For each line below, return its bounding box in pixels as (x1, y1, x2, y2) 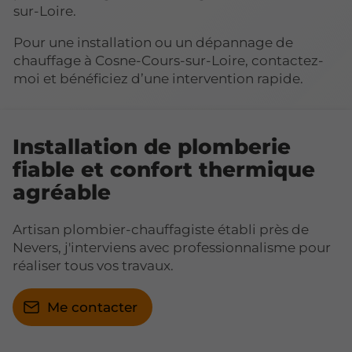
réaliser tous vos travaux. (13, 258, 174, 274)
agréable (13, 179, 111, 206)
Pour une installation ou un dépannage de (13, 35, 293, 51)
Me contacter (46, 299, 137, 316)
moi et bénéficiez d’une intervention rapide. (13, 71, 303, 87)
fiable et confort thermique (13, 156, 315, 183)
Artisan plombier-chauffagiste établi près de (13, 222, 309, 238)
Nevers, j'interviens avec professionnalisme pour (13, 240, 331, 256)
